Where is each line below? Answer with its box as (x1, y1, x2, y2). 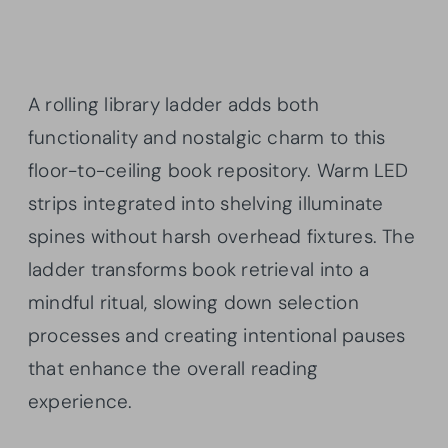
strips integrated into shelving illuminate (28, 190, 384, 216)
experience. (28, 388, 133, 414)
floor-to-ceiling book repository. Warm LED (28, 157, 409, 183)
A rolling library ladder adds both (28, 91, 319, 117)
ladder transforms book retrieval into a (28, 256, 369, 282)
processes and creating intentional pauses (28, 322, 406, 348)
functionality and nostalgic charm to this (28, 124, 386, 150)
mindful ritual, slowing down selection (28, 289, 359, 315)
